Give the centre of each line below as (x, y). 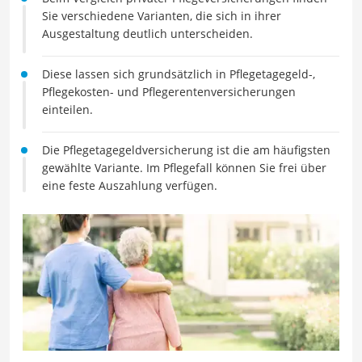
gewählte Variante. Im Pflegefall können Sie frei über (184, 168)
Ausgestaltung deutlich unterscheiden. (147, 34)
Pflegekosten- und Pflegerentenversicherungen (169, 92)
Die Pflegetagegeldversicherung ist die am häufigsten (186, 150)
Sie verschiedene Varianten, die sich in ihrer (162, 16)
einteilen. (67, 109)
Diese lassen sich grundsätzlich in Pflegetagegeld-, (179, 74)
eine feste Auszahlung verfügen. (130, 185)
